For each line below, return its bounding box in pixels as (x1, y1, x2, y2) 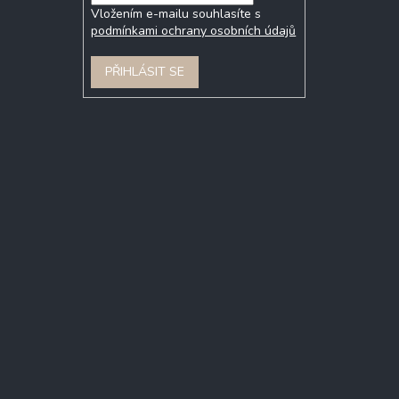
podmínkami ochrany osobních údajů (91, 21, 297, 39)
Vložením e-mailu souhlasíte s (91, 4, 262, 22)
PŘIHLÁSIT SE (105, 62, 185, 80)
